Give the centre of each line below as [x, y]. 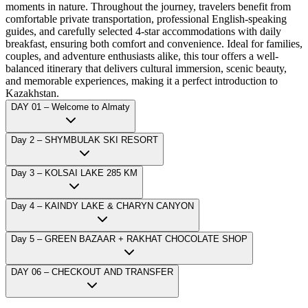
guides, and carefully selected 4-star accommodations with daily [143, 31]
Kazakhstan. [32, 93]
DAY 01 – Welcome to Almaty [70, 107]
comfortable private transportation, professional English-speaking [146, 19]
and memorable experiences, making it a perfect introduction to [142, 80]
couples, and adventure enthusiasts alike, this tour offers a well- [142, 56]
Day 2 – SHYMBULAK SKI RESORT [85, 140]
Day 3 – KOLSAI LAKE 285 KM [74, 173]
